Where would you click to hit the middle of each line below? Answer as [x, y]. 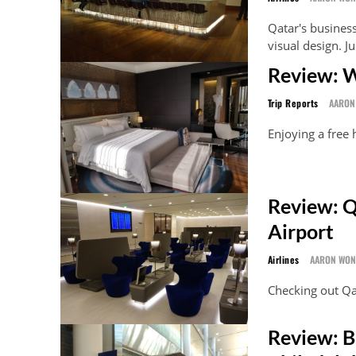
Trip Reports [293, 103]
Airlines [283, 259]
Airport [300, 231]
